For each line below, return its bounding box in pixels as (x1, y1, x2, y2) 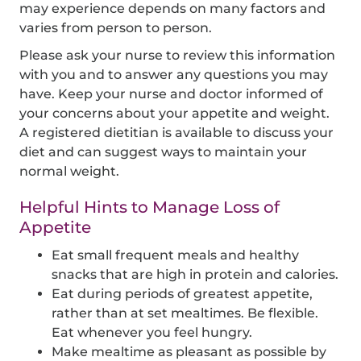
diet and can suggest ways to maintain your (19, 144, 308, 160)
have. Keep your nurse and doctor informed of (19, 86, 324, 102)
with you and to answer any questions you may (19, 67, 329, 83)
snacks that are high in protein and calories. (52, 267, 339, 283)
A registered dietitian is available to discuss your (19, 125, 334, 141)
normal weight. (19, 164, 120, 180)
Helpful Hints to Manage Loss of (19, 197, 280, 218)
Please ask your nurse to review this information (19, 48, 336, 64)
